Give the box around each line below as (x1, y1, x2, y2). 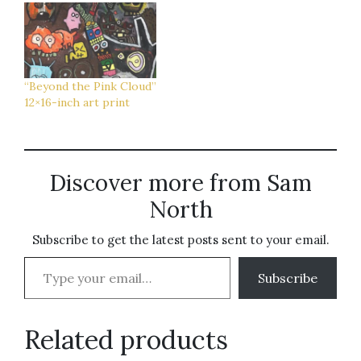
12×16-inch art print (24, 95, 130, 110)
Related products (24, 323, 228, 357)
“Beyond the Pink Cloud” (24, 79, 156, 94)
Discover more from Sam (49, 168, 312, 198)
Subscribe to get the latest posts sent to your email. (31, 232, 330, 248)
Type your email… (23, 248, 66, 265)
